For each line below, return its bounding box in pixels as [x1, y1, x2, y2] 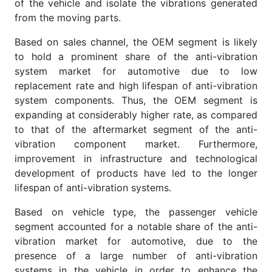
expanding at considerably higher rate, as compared [15, 108, 257, 121]
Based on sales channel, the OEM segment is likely [15, 35, 257, 48]
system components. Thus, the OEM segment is [15, 93, 257, 106]
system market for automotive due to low [15, 64, 257, 77]
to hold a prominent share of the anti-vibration [15, 50, 257, 63]
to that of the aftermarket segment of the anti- [15, 123, 257, 135]
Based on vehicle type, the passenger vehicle [15, 205, 257, 218]
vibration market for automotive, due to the [15, 234, 257, 247]
